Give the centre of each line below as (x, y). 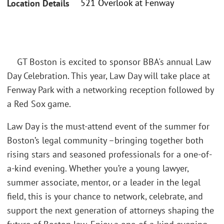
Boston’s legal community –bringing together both (105, 140)
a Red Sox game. (39, 103)
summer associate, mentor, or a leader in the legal (104, 182)
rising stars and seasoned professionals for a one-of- (109, 154)
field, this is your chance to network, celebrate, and (105, 196)
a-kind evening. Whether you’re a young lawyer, (98, 168)
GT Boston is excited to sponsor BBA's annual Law (109, 61)
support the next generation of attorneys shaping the (110, 210)
